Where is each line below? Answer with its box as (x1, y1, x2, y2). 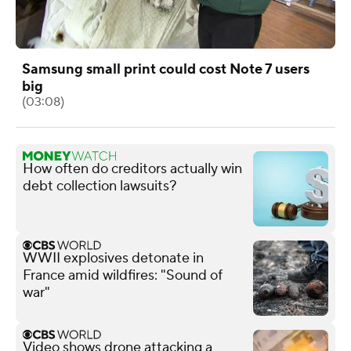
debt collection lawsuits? (23, 176, 176, 195)
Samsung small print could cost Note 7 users (22, 60, 309, 78)
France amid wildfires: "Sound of (23, 266, 223, 284)
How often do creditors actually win (23, 159, 242, 178)
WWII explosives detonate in (23, 248, 204, 267)
